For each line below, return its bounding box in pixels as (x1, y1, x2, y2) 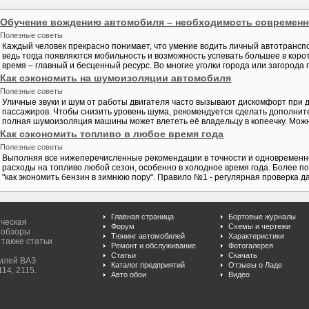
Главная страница (111, 212, 174, 221)
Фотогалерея (228, 241, 273, 250)
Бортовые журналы (228, 212, 296, 221)
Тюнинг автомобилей (111, 232, 185, 240)
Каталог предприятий (111, 261, 185, 269)
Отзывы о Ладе (228, 261, 282, 269)
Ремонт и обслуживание (111, 241, 196, 250)
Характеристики (228, 232, 284, 240)
